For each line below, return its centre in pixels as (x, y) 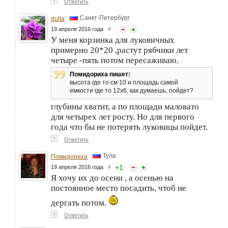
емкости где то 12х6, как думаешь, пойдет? (132, 90)
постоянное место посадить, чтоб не (119, 188)
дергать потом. (80, 203)
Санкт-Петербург (105, 18)
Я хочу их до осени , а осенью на (112, 178)
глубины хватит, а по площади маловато (125, 106)
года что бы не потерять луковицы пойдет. (129, 127)
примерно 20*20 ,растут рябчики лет (119, 50)
